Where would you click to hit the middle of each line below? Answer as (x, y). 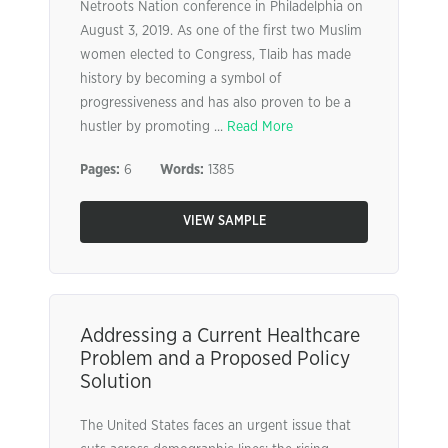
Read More (260, 127)
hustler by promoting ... (153, 127)
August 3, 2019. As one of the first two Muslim (221, 31)
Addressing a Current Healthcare (220, 336)
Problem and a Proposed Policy (215, 359)
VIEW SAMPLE (224, 221)
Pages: (100, 170)
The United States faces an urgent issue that (215, 426)
